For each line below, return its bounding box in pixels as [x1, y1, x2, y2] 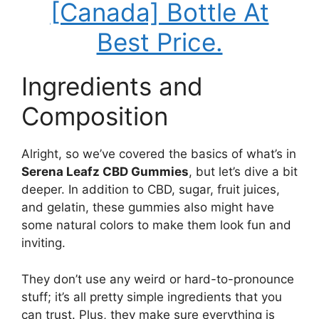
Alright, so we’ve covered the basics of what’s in [21, 147, 296, 161]
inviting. [21, 236, 66, 250]
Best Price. [96, 27, 223, 57]
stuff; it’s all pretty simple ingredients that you [21, 289, 282, 304]
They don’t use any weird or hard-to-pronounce [21, 271, 294, 286]
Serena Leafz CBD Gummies [21, 164, 189, 179]
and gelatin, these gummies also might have [21, 200, 274, 214]
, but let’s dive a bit [189, 164, 298, 179]
